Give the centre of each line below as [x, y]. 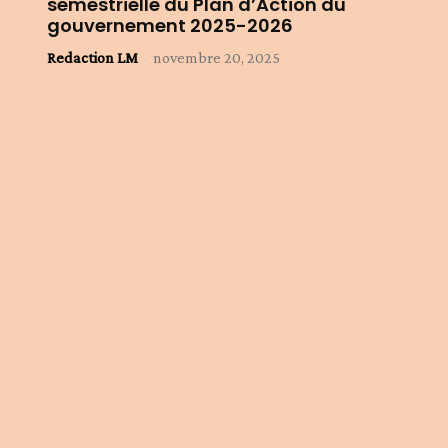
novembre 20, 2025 [217, 57]
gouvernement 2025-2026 [170, 25]
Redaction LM [93, 57]
